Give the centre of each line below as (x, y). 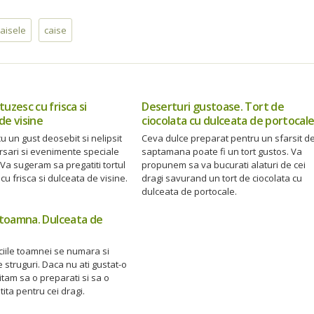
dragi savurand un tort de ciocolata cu (222, 178)
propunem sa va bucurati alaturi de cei (224, 165)
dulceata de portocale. (190, 191)
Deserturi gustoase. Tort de (213, 107)
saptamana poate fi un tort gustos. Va (222, 151)
